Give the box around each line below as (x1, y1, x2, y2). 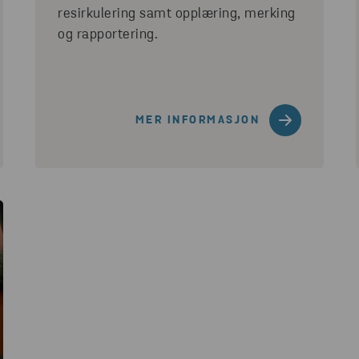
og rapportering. (58, 27, 158, 42)
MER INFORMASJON (135, 114, 260, 127)
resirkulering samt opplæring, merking (58, 6, 296, 22)
